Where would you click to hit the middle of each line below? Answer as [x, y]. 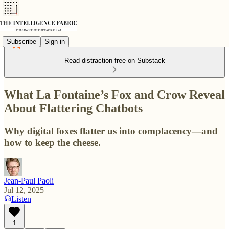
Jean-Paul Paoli [29, 180]
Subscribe [21, 41]
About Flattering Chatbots [73, 108]
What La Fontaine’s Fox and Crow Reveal [114, 94]
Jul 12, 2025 [24, 190]
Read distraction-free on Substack [114, 61]
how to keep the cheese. [52, 142]
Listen [21, 199]
